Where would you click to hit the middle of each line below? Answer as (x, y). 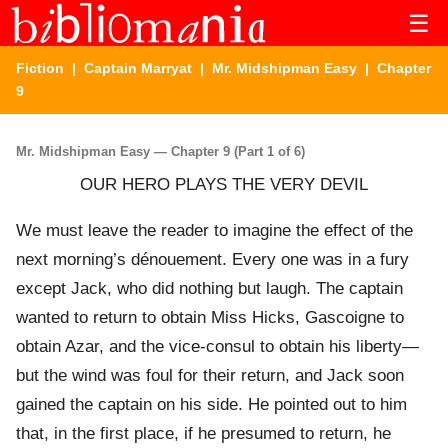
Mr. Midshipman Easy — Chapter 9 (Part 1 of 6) (160, 151)
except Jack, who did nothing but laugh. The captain (209, 289)
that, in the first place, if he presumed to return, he (203, 434)
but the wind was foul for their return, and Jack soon (210, 376)
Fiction (40, 68)
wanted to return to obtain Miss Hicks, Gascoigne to (210, 318)
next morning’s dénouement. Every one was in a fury (212, 260)
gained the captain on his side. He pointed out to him (211, 405)
